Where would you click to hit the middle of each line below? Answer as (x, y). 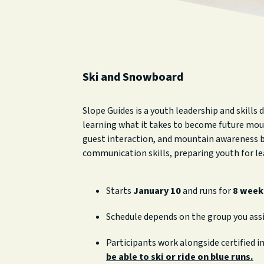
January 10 (157, 191)
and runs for (207, 191)
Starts (120, 191)
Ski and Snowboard (133, 77)
